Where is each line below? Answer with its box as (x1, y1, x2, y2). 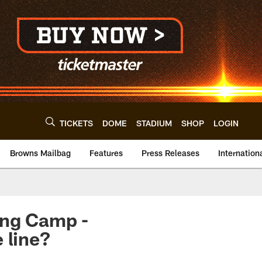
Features (89, 148, 123, 158)
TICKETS (60, 118, 93, 128)
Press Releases (142, 148, 199, 158)
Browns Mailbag (10, 148, 71, 158)
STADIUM (136, 118, 172, 128)
